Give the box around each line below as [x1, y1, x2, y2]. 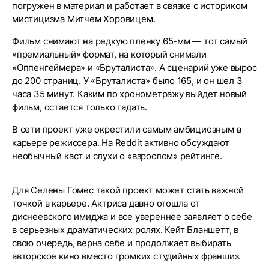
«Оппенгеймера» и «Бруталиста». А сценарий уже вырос [12, 62, 257, 73]
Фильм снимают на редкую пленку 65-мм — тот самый [12, 35, 248, 47]
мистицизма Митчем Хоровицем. [12, 13, 156, 25]
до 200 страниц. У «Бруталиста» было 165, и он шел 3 [12, 75, 243, 86]
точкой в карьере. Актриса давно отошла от [12, 198, 200, 209]
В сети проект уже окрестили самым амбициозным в [12, 124, 241, 135]
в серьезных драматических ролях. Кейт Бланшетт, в [12, 224, 239, 235]
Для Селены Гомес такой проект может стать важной [12, 184, 244, 196]
